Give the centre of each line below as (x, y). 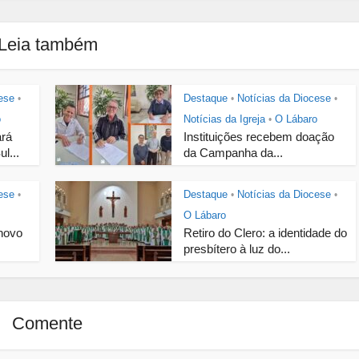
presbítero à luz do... (237, 248)
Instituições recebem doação (259, 136)
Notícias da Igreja (224, 119)
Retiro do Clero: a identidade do (265, 232)
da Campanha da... (233, 152)
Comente (47, 323)
